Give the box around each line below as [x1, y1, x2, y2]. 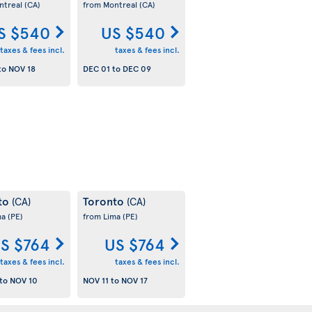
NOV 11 [82, 274, 109, 286]
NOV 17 [120, 274, 148, 286]
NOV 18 [8, 63, 36, 75]
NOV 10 [9, 274, 38, 286]
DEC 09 [122, 63, 151, 75]
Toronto [82, 193, 127, 208]
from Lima [82, 210, 123, 221]
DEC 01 [82, 63, 110, 75]
